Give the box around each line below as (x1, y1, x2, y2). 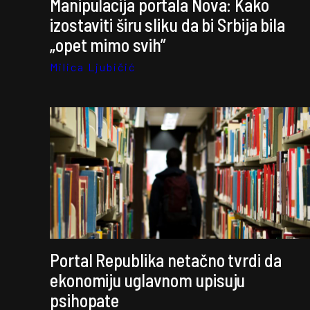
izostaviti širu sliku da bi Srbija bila (50, 14, 286, 35)
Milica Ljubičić (50, 60, 136, 73)
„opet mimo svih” (50, 34, 167, 55)
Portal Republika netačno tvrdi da (50, 249, 282, 271)
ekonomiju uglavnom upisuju (50, 269, 246, 291)
